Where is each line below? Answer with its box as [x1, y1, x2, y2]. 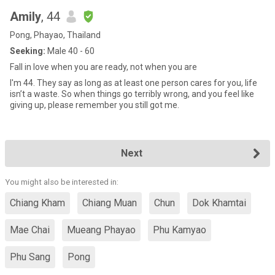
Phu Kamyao [153, 224, 206, 236]
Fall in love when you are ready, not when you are [10, 62, 197, 72]
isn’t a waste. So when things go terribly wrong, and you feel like [10, 89, 254, 99]
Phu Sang [10, 251, 50, 263]
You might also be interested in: [5, 177, 118, 187]
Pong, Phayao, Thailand [10, 30, 101, 40]
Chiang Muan [82, 197, 137, 209]
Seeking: [10, 46, 45, 56]
